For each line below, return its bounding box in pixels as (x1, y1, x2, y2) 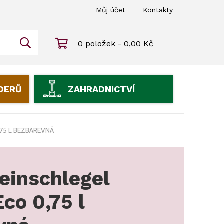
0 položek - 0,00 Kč (78, 38, 153, 48)
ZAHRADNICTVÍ (67, 84, 135, 94)
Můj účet (96, 6, 125, 14)
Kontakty (143, 6, 173, 14)
